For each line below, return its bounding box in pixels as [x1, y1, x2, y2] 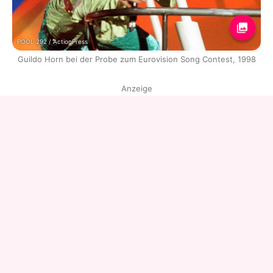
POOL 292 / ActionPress [17, 37, 88, 45]
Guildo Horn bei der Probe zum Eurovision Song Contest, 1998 [17, 54, 256, 64]
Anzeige [121, 83, 152, 93]
